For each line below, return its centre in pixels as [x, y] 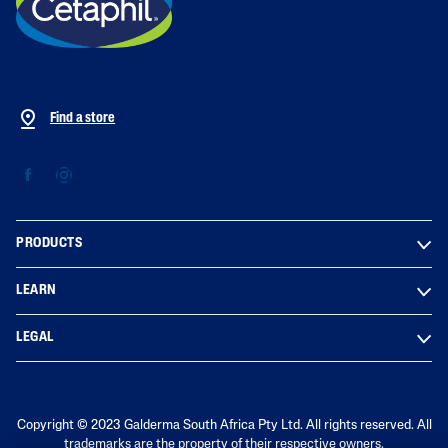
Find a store [83, 118]
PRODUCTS [49, 243]
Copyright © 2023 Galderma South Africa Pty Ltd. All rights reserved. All [224, 425]
